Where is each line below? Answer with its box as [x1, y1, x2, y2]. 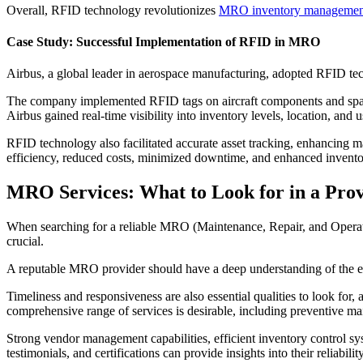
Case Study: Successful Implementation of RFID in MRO [6, 34, 320, 49]
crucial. [6, 233, 47, 248]
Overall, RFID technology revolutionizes [6, 2, 219, 17]
